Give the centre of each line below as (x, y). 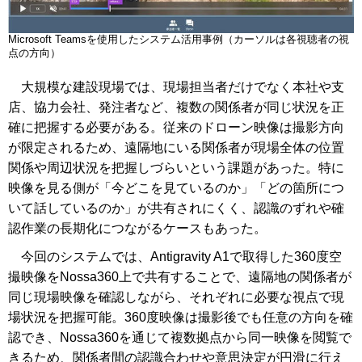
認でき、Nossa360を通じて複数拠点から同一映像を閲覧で (180, 337)
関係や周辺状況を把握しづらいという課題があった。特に (176, 167)
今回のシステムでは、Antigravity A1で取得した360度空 (175, 256)
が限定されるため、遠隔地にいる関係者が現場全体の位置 (176, 147)
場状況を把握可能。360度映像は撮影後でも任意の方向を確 (181, 317)
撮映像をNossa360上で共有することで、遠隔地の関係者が (180, 276)
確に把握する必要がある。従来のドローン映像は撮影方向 (176, 127)
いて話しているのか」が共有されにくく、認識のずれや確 (176, 208)
